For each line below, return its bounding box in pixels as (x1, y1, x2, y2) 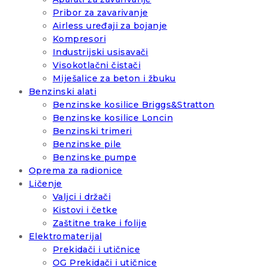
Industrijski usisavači (53, 47, 148, 58)
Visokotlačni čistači (53, 60, 141, 71)
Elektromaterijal (29, 231, 102, 242)
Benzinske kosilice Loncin (53, 112, 173, 124)
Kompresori (53, 33, 106, 45)
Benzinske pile (53, 139, 121, 150)
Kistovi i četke (53, 205, 117, 216)
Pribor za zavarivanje (53, 7, 148, 19)
